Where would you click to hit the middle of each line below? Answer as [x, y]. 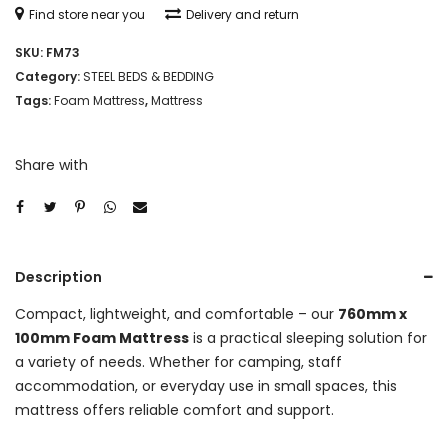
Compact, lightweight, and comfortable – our [176, 313]
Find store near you [87, 14]
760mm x [372, 313]
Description [58, 276]
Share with [51, 164]
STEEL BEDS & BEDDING [148, 76]
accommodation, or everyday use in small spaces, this [206, 385]
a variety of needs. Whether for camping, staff [178, 361]
